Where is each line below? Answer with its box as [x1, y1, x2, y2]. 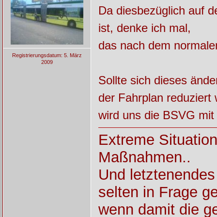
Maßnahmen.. [98, 148, 191, 166]
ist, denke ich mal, [98, 21, 191, 34]
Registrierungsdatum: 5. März [12, 52, 82, 59]
